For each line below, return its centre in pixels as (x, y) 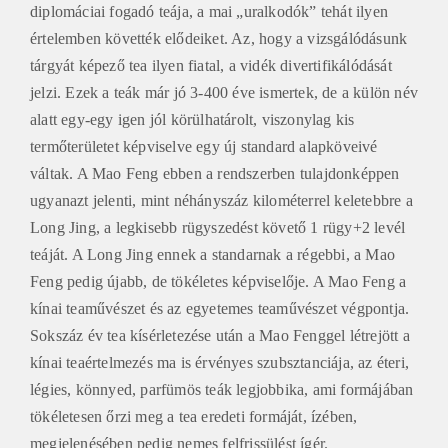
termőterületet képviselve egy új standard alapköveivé (204, 144)
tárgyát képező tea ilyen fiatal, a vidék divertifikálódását (211, 63)
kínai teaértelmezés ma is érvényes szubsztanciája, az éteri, (220, 360)
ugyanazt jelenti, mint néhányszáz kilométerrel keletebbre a (221, 198)
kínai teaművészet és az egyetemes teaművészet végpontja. (220, 306)
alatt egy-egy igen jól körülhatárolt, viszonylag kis (192, 117)
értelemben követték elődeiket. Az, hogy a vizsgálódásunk (219, 36)
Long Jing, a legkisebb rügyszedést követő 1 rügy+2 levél (218, 225)
